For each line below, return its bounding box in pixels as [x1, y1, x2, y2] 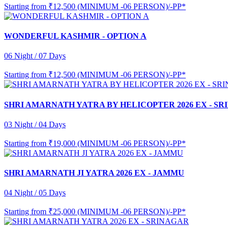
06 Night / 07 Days [4, 51, 66, 61]
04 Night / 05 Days [4, 188, 66, 197]
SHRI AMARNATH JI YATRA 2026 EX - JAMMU [4, 168, 184, 178]
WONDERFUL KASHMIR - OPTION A [4, 32, 147, 41]
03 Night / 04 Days [4, 120, 66, 129]
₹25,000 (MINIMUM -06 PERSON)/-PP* [48, 207, 186, 216]
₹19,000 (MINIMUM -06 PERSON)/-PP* [48, 138, 186, 148]
